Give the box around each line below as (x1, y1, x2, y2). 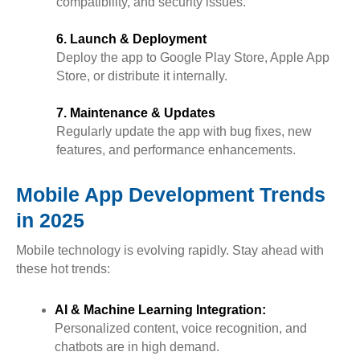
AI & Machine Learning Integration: (55, 303, 266, 317)
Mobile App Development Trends (16, 183, 325, 207)
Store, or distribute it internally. (56, 69, 227, 84)
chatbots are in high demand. (55, 340, 219, 354)
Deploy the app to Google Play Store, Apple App (56, 51, 329, 65)
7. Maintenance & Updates (56, 106, 215, 121)
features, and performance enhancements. (56, 143, 296, 157)
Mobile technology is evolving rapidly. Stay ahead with (16, 243, 324, 258)
